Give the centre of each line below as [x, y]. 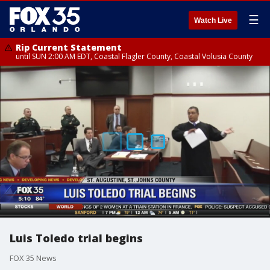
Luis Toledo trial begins [76, 238]
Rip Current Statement [69, 47]
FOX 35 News [33, 258]
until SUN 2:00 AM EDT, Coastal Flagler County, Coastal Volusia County [134, 56]
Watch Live [213, 20]
